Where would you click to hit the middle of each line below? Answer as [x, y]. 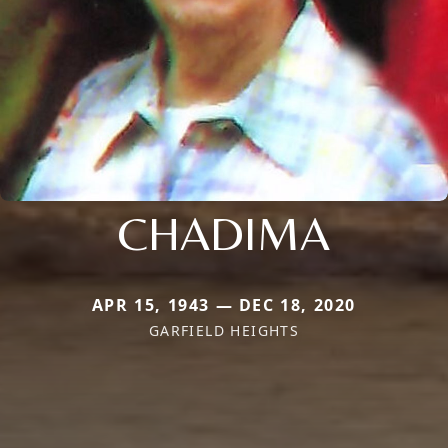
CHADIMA [224, 232]
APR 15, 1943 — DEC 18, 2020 [224, 304]
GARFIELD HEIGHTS [224, 330]
